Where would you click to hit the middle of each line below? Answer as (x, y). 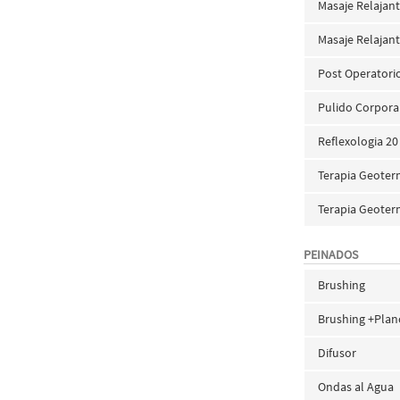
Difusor (337, 353)
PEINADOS (331, 254)
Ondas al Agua (356, 387)
